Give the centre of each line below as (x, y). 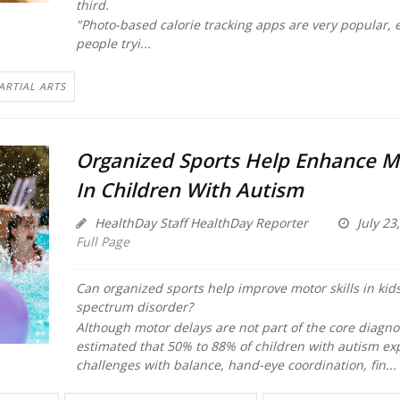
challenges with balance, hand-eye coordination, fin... (236, 364)
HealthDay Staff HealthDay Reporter (199, 223)
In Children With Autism (189, 190)
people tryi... (113, 43)
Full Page (102, 242)
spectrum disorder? (134, 307)
